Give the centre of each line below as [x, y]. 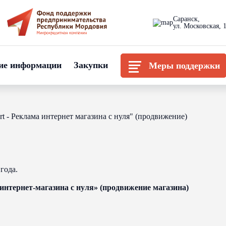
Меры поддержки [184, 65]
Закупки [91, 65]
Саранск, [186, 19]
